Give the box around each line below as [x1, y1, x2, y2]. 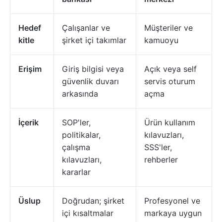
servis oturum [144, 76, 195, 86]
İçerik [18, 117, 39, 127]
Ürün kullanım [144, 117, 195, 127]
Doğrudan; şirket [62, 196, 124, 206]
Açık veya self [144, 64, 197, 74]
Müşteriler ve [144, 23, 193, 33]
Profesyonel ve [144, 196, 200, 206]
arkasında [62, 89, 98, 99]
